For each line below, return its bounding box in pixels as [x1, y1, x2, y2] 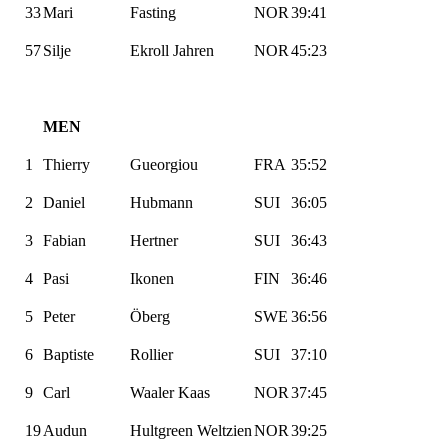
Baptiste [43, 346, 94, 363]
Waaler [130, 384, 174, 401]
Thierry [43, 156, 90, 173]
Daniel [43, 194, 85, 211]
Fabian [43, 232, 86, 249]
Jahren [173, 42, 214, 59]
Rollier [130, 346, 173, 363]
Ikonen [130, 270, 174, 287]
